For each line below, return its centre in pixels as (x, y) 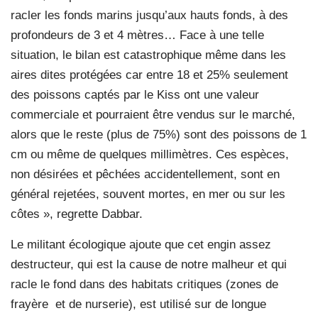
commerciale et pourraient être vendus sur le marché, (153, 115)
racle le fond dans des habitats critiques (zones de (144, 285)
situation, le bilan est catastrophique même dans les (148, 55)
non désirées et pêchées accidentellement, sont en (145, 175)
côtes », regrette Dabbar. (77, 214)
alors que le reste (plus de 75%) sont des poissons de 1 (159, 135)
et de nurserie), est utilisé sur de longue (161, 305)
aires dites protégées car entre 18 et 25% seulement (149, 75)
